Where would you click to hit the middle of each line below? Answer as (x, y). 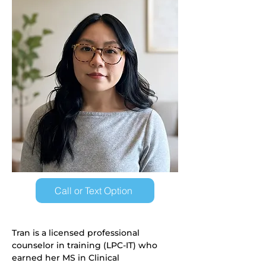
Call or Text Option (94, 191)
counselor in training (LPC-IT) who (86, 245)
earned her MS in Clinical (66, 258)
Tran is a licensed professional (77, 233)
